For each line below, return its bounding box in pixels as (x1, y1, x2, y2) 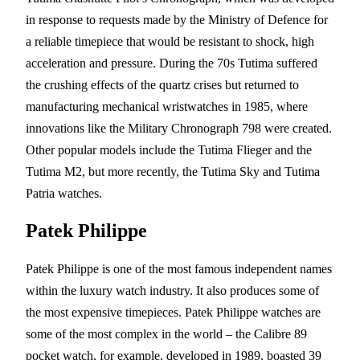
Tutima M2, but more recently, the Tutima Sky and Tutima (26, 165, 320, 179)
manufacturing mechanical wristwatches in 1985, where (26, 100, 308, 114)
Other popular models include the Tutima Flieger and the (26, 143, 312, 157)
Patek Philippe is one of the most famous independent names (26, 262, 332, 276)
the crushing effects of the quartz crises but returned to (26, 78, 299, 92)
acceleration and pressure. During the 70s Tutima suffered (26, 56, 317, 71)
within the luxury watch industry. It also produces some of (26, 284, 319, 298)
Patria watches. (26, 186, 102, 201)
